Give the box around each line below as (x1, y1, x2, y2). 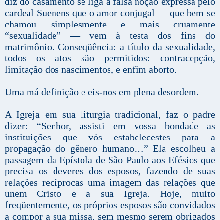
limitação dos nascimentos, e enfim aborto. (5, 64, 177, 75)
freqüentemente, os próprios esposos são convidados (5, 199, 215, 211)
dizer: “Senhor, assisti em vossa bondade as (5, 120, 215, 132)
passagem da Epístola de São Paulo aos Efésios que (5, 154, 215, 165)
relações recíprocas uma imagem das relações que (5, 177, 215, 188)
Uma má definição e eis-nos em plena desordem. (5, 86, 199, 98)
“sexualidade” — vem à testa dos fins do (5, 30, 215, 41)
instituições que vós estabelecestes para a (5, 132, 215, 143)
